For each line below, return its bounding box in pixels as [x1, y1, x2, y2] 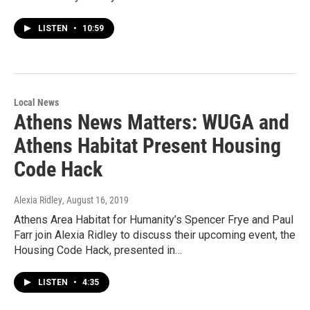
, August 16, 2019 [62, 194, 129, 206]
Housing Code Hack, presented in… [14, 243, 182, 257]
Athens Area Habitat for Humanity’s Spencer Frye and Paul [14, 212, 293, 226]
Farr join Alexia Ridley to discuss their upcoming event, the [14, 228, 295, 241]
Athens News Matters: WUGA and [14, 109, 289, 134]
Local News [14, 96, 59, 108]
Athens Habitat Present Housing [14, 133, 281, 158]
